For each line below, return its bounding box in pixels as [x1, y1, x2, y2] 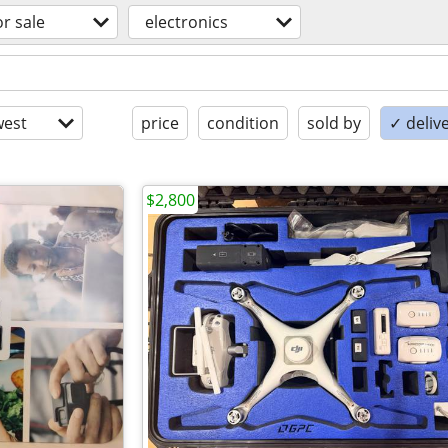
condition [207, 112, 279, 134]
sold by [307, 112, 361, 134]
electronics [145, 11, 228, 33]
